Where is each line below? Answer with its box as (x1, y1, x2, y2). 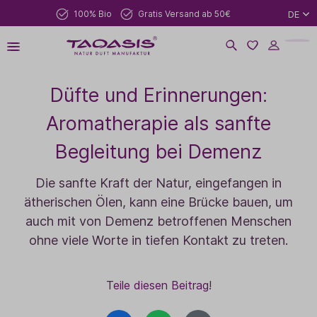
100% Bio (74, 8, 112, 19)
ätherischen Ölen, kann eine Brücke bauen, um (24, 195, 293, 209)
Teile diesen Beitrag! (105, 278, 212, 292)
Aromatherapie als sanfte (46, 112, 271, 135)
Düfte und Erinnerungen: (50, 83, 267, 107)
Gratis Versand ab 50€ (137, 8, 231, 19)
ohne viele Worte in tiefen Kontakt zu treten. (29, 233, 288, 248)
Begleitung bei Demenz (55, 140, 262, 163)
